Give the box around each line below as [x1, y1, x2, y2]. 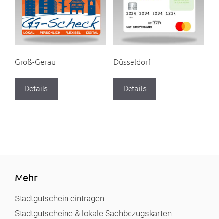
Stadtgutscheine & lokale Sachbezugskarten [15, 208, 172, 218]
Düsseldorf [113, 55, 151, 66]
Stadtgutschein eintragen [15, 193, 104, 203]
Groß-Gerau [15, 55, 56, 66]
